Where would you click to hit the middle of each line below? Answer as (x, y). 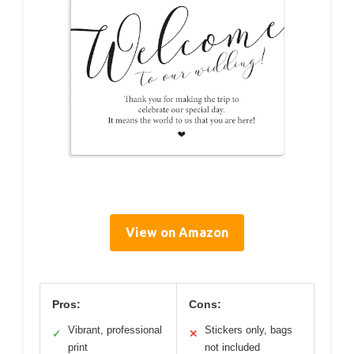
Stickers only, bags (249, 330)
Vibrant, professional (115, 330)
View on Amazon (177, 232)
